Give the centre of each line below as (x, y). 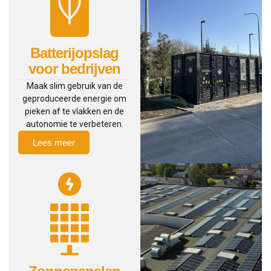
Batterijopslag (75, 53)
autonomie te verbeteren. (74, 124)
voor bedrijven (75, 69)
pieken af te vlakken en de (75, 112)
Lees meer (54, 143)
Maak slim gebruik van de (74, 86)
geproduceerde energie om (75, 99)
